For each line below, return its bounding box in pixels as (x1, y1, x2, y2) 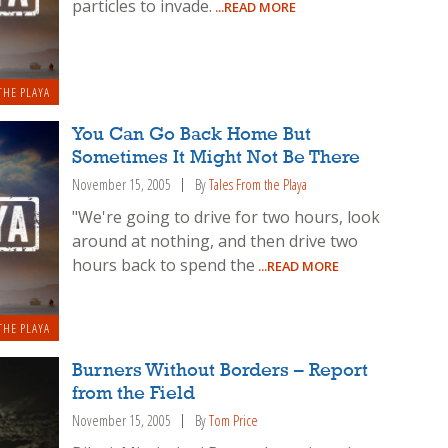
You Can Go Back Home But (72, 125, 312, 146)
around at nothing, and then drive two (72, 230, 359, 253)
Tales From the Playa (209, 175, 308, 195)
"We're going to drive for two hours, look (72, 206, 381, 229)
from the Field (72, 383, 196, 404)
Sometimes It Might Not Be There (72, 148, 361, 169)
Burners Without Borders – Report (72, 360, 369, 381)
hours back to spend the (72, 254, 256, 277)
